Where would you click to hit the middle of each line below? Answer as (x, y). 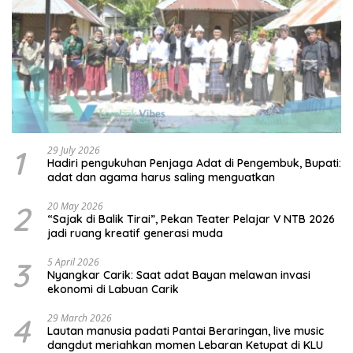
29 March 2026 (80, 318)
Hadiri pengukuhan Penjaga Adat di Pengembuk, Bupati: (194, 163)
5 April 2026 (73, 262)
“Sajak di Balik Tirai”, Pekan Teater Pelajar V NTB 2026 (191, 219)
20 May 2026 (75, 206)
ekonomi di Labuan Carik (113, 290)
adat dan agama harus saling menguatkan (161, 178)
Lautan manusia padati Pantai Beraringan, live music (186, 331)
